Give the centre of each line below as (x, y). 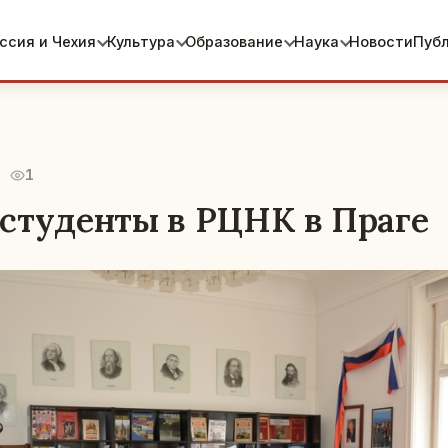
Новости (381, 41)
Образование (234, 41)
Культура (140, 41)
